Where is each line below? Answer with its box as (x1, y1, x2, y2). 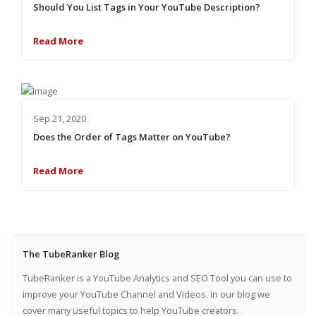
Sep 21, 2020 (32, 112, 86, 126)
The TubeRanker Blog (22, 247, 119, 260)
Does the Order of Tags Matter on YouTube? (32, 130, 231, 144)
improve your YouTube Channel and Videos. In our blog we (22, 288, 270, 301)
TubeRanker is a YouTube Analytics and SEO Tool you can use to (22, 272, 292, 285)
